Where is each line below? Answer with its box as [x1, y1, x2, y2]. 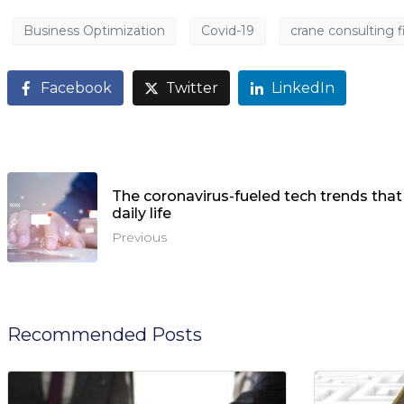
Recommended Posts [7, 323, 202, 345]
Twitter [165, 78, 218, 96]
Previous [112, 229, 167, 246]
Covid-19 [201, 22, 254, 39]
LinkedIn [271, 78, 335, 96]
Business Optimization [23, 22, 165, 39]
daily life [112, 205, 171, 223]
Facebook [41, 78, 112, 96]
